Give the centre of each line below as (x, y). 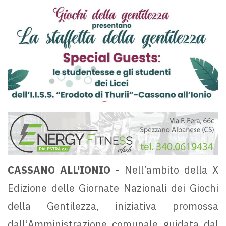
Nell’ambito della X (169, 170)
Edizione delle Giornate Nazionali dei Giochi (113, 188)
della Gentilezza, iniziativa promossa (113, 206)
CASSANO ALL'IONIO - (64, 170)
